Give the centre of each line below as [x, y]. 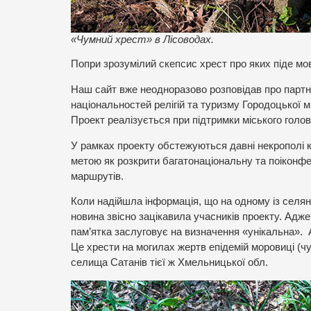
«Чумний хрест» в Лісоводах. [142, 39]
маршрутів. [97, 176]
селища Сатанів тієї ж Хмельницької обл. [169, 263]
